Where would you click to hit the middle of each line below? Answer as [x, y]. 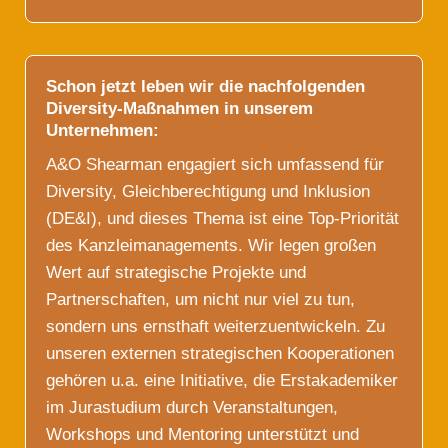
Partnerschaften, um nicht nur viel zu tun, [200, 299]
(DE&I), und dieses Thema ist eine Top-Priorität [222, 218]
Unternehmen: [102, 130]
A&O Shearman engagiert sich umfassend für [215, 164]
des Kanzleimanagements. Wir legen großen [211, 245]
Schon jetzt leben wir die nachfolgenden [205, 86]
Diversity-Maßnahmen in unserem [179, 108]
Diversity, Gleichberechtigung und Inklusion [208, 191]
